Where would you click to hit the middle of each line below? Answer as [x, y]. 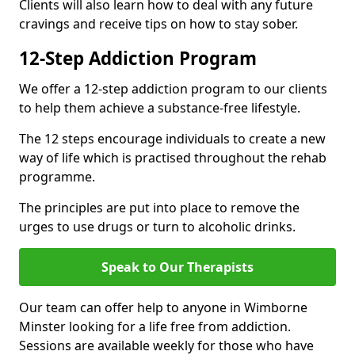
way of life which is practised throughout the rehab [173, 157]
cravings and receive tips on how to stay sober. [158, 23]
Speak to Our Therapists [177, 267]
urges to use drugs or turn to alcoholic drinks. [157, 226]
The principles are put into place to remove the [159, 207]
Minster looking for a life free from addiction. [155, 326]
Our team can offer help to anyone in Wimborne [163, 307]
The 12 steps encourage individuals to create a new [172, 138]
